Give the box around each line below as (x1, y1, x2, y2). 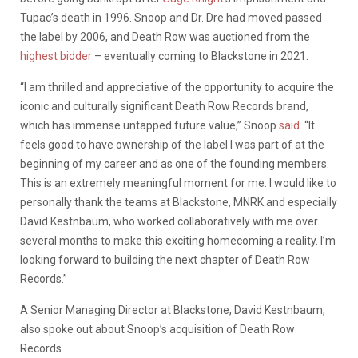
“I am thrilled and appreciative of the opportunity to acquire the (20, 80, 334, 93)
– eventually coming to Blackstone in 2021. (92, 49, 308, 62)
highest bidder (20, 49, 92, 62)
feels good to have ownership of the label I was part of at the (20, 137, 324, 151)
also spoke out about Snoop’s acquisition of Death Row (20, 322, 295, 336)
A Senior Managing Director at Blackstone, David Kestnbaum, (20, 303, 325, 316)
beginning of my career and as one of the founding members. (20, 157, 329, 170)
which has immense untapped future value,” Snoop (20, 118, 279, 132)
